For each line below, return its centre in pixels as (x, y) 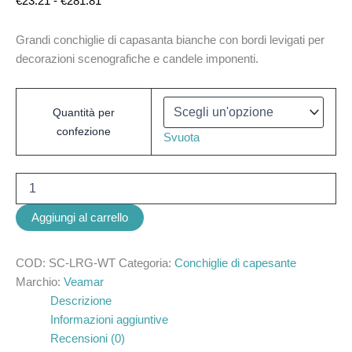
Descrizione (81, 301)
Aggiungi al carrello (80, 218)
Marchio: (40, 282)
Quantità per (84, 113)
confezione (84, 132)
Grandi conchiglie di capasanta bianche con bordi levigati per (170, 40)
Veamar (84, 282)
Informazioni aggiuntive (109, 320)
